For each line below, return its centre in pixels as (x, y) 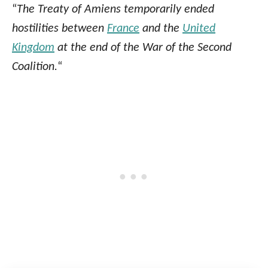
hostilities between (60, 29)
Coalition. (35, 67)
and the (161, 29)
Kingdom (33, 48)
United (199, 29)
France (123, 29)
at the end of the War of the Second (143, 48)
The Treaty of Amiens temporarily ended (115, 10)
